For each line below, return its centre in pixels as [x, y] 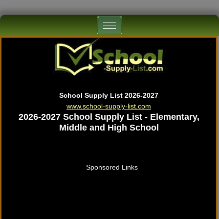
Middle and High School [109, 128]
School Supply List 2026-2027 [109, 95]
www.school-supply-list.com [109, 106]
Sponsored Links [112, 167]
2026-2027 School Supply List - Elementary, [109, 117]
